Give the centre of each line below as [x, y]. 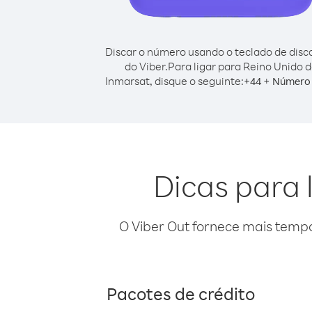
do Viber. [146, 66]
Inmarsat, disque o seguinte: [174, 81]
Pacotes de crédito [181, 293]
